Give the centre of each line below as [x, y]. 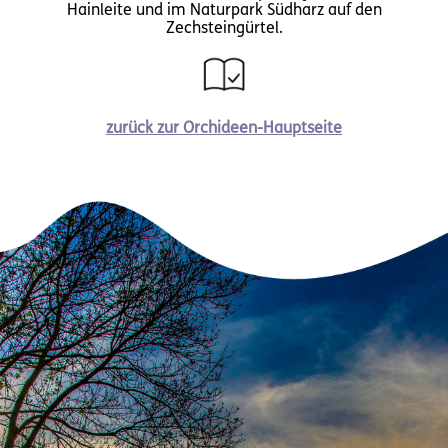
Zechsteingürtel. [224, 28]
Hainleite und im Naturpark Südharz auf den [224, 10]
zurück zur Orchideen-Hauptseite [224, 128]
